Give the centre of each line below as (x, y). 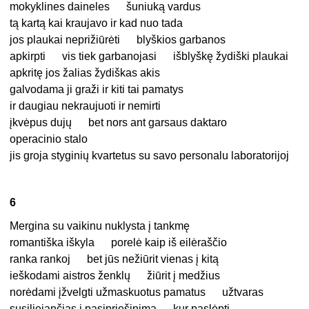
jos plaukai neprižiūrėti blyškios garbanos (118, 40)
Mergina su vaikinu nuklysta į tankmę (100, 226)
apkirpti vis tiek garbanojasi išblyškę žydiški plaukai (149, 57)
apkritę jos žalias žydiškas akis (85, 73)
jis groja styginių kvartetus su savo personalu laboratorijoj (150, 156)
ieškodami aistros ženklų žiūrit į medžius (115, 276)
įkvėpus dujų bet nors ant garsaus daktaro (119, 123)
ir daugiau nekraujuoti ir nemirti (86, 106)
